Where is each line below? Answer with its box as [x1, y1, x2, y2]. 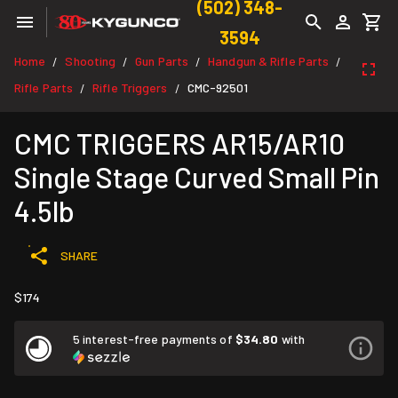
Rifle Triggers [92, 80, 168, 95]
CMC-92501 [187, 80, 249, 95]
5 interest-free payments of [73, 331, 235, 346]
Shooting [65, 53, 116, 68]
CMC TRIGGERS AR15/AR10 [14, 126, 345, 160]
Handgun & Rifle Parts [208, 53, 330, 68]
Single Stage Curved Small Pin [14, 160, 379, 194]
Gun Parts [135, 53, 189, 68]
